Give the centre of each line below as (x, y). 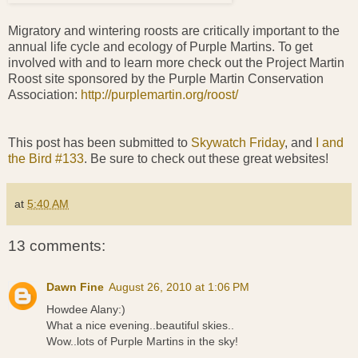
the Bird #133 (46, 158)
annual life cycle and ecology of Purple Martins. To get (160, 46)
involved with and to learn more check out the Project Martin (176, 62)
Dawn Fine (75, 287)
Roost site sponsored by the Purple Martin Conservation (166, 78)
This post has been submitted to (99, 142)
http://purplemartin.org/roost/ (159, 94)
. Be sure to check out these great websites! (206, 158)
